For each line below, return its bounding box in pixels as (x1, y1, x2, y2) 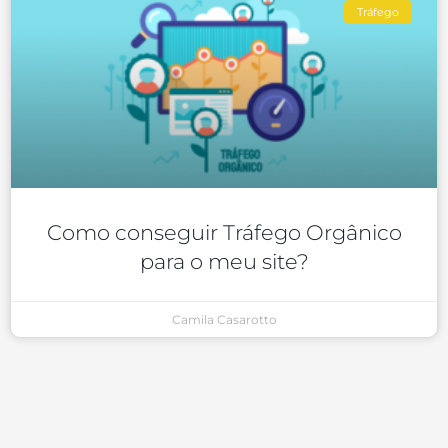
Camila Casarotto (171, 312, 277, 328)
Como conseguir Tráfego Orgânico (46, 220, 402, 246)
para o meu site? (139, 249, 309, 275)
